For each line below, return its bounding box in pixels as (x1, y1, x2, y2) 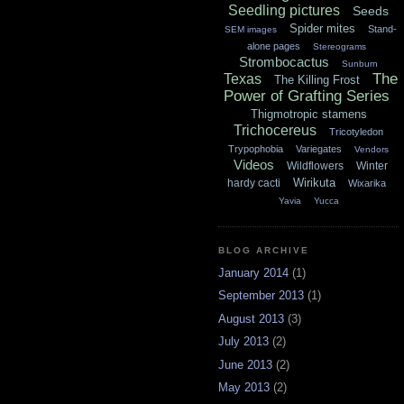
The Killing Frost (274, 73, 360, 87)
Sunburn (342, 59, 378, 69)
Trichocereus (234, 123, 317, 139)
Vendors (354, 144, 389, 155)
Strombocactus (239, 54, 329, 70)
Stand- (368, 23, 397, 35)
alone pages (246, 41, 300, 52)
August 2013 (218, 311, 284, 326)
